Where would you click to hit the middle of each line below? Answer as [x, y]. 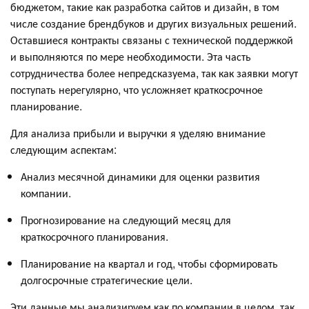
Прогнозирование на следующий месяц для [126, 220]
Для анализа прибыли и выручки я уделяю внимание [138, 133]
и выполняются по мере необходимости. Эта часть [131, 57]
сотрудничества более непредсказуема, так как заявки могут [154, 73]
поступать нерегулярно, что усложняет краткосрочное [137, 90]
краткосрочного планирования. [94, 237]
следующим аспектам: [63, 150]
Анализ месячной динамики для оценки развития [140, 177]
